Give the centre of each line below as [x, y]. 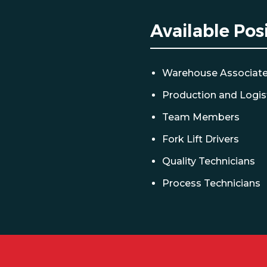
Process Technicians [211, 183]
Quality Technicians [209, 161]
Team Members [201, 117]
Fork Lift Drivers [201, 139]
